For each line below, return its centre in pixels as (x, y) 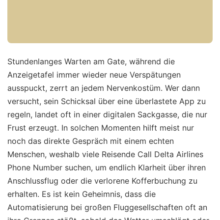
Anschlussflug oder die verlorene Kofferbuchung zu (102, 181)
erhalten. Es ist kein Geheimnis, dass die (82, 194)
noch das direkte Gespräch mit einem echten (91, 141)
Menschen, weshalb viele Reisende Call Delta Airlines (105, 154)
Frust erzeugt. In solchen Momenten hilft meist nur (101, 128)
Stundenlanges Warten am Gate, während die (91, 62)
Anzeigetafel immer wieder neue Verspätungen (94, 75)
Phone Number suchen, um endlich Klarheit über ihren (107, 168)
